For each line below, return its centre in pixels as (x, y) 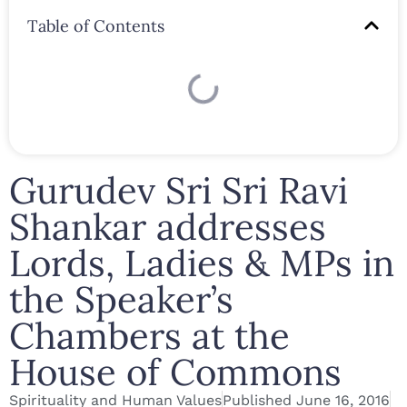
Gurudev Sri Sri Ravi (179, 190)
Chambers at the (149, 335)
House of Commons (175, 372)
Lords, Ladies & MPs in (202, 263)
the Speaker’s (121, 299)
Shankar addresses (168, 226)
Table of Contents (96, 25)
